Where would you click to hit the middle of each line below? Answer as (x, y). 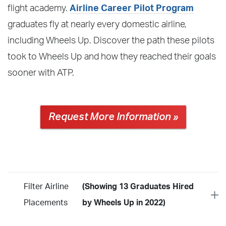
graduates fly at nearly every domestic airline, (97, 24)
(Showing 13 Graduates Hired (138, 186)
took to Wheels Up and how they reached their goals (112, 57)
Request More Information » (113, 117)
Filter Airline (46, 186)
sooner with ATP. (41, 73)
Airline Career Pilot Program (132, 8)
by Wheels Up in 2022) (124, 203)
